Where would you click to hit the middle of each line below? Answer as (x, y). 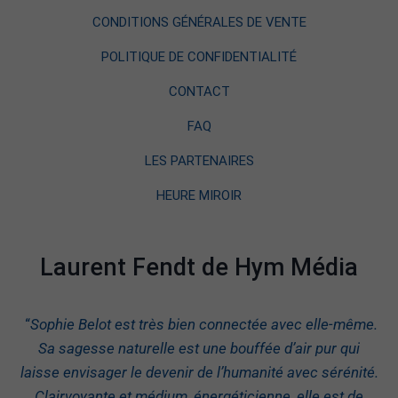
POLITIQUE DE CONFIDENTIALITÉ (199, 57)
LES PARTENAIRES (199, 161)
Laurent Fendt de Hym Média (199, 267)
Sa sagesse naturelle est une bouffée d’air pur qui (199, 348)
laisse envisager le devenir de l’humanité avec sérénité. (199, 372)
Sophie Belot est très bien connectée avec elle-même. (203, 324)
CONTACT (199, 92)
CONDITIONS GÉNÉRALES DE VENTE (199, 22)
